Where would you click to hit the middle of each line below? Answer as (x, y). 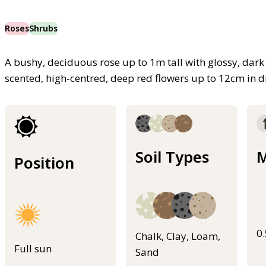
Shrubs (43, 28)
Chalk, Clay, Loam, (178, 236)
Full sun (33, 249)
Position (44, 162)
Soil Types (172, 156)
